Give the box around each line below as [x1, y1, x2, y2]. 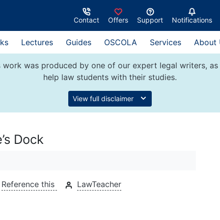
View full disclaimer [73, 94, 136, 103]
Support [137, 15, 163, 24]
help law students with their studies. [43, 72, 177, 82]
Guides [66, 37, 91, 47]
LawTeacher [77, 179, 121, 190]
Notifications [172, 15, 212, 24]
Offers [108, 15, 128, 24]
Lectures [21, 37, 53, 47]
